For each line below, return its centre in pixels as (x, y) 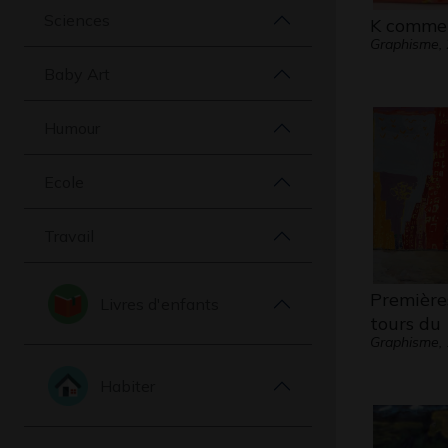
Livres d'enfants (159, 303)
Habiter (127, 385)
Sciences (77, 19)
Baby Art (77, 73)
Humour (72, 127)
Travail (69, 235)
